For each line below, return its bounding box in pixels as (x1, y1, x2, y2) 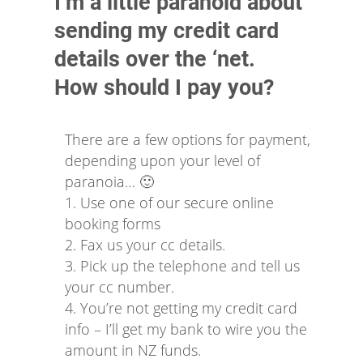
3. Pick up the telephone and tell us (65, 255, 300, 275)
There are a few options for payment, (65, 129, 310, 149)
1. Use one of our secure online (65, 192, 274, 212)
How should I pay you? (54, 74, 274, 100)
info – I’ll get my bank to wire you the (65, 318, 307, 339)
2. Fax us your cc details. (65, 234, 225, 254)
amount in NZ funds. (65, 340, 201, 360)
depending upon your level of (65, 150, 260, 170)
